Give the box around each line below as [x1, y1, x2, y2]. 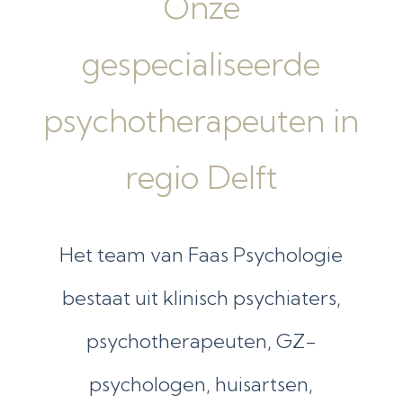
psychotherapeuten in [43, 100, 360, 140]
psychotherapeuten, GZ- [85, 327, 317, 354]
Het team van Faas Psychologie [59, 241, 344, 267]
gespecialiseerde [82, 43, 321, 84]
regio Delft [124, 157, 278, 197]
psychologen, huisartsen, [89, 371, 314, 397]
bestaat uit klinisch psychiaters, [61, 284, 341, 310]
